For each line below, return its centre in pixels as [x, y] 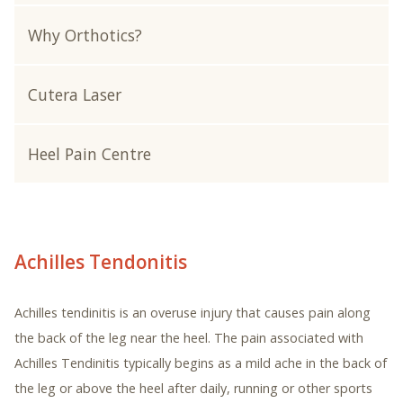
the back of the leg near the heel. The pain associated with [189, 338]
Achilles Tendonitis [101, 262]
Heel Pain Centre [90, 154]
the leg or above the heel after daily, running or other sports [193, 388]
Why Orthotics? [85, 35]
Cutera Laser [75, 94]
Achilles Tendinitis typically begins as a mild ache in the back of [201, 363]
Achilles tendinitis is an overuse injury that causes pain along [193, 313]
